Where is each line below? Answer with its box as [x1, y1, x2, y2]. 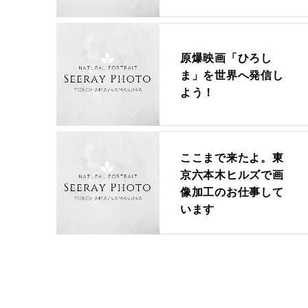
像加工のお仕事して [180, 185, 284, 198]
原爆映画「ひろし [180, 50, 272, 64]
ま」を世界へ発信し [180, 67, 284, 81]
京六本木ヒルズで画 [180, 168, 284, 181]
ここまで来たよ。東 [180, 151, 284, 164]
